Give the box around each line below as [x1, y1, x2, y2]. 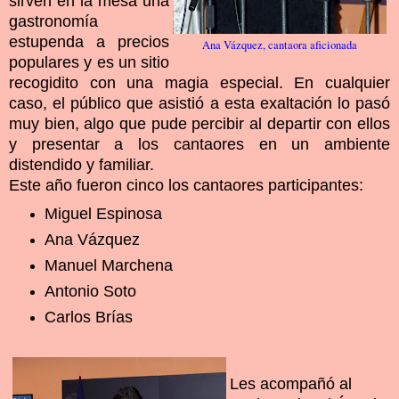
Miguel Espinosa [44, 205, 162, 224]
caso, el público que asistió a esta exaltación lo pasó [9, 94, 390, 113]
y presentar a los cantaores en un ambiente [9, 135, 390, 154]
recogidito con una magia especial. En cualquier [9, 74, 390, 93]
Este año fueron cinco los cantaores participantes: [9, 176, 363, 195]
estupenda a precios [9, 33, 169, 52]
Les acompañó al [230, 374, 352, 393]
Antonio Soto [44, 282, 136, 301]
